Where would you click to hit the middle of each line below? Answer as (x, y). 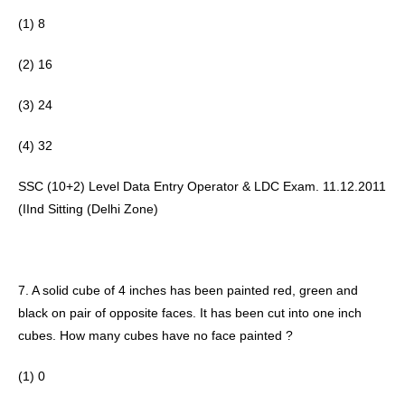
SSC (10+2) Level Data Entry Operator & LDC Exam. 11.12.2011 (202, 186)
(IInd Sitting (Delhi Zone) (90, 209)
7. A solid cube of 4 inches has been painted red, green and (188, 290)
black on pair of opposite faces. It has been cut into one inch (190, 313)
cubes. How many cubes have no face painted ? (155, 335)
